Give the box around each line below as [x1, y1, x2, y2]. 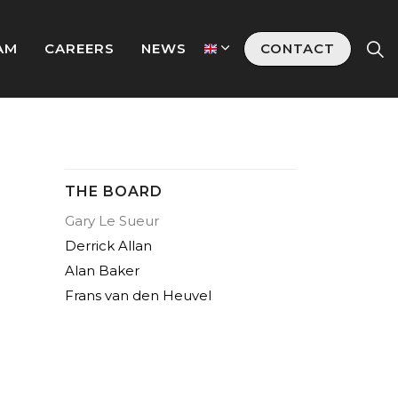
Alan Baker [65, 262, 139, 279]
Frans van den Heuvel [65, 287, 211, 304]
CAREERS [44, 40, 115, 57]
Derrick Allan [65, 237, 152, 254]
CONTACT [260, 40, 335, 57]
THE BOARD [65, 183, 163, 200]
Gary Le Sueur [65, 212, 159, 229]
